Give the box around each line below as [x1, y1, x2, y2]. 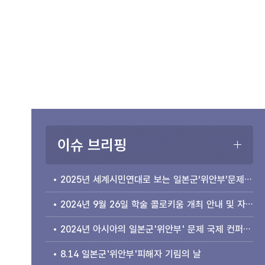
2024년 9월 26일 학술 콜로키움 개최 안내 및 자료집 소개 [60, 199, 245, 210]
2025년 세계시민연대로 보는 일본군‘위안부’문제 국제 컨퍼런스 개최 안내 [60, 174, 244, 185]
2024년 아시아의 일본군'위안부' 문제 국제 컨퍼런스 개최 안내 [60, 224, 243, 235]
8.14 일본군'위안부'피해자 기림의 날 [60, 248, 201, 260]
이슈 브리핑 [57, 136, 127, 154]
